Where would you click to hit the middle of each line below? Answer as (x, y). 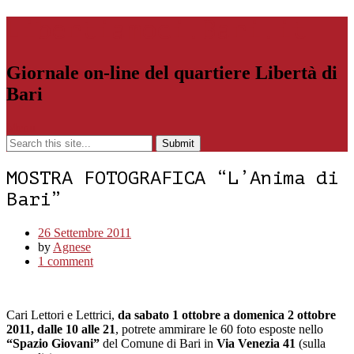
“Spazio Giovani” (53, 343)
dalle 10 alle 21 (76, 329)
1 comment (66, 261)
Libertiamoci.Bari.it (156, 31)
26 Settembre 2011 (85, 232)
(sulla (311, 343)
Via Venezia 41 (256, 343)
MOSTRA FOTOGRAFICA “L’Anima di (172, 178)
